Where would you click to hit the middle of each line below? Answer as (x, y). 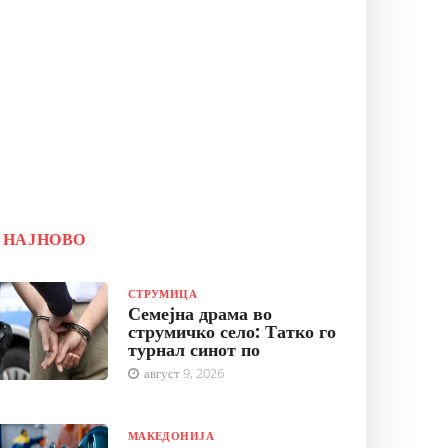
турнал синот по (193, 349)
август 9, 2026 (182, 373)
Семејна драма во (199, 313)
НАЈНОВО (44, 239)
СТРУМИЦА (162, 293)
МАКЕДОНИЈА (171, 435)
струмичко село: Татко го (231, 331)
